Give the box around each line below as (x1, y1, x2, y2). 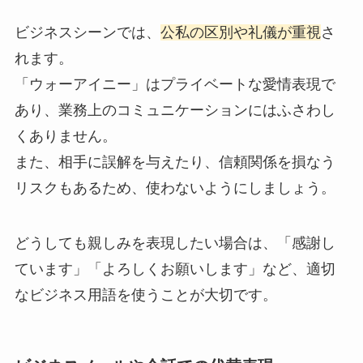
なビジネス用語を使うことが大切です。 (14, 286, 277, 303)
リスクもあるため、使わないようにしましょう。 (14, 179, 335, 196)
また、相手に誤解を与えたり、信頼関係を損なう (14, 153, 335, 170)
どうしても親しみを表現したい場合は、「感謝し (14, 234, 335, 251)
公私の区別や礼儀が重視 (160, 23, 321, 41)
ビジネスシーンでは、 (14, 23, 160, 41)
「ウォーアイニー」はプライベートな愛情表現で (14, 75, 335, 92)
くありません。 (14, 127, 117, 144)
